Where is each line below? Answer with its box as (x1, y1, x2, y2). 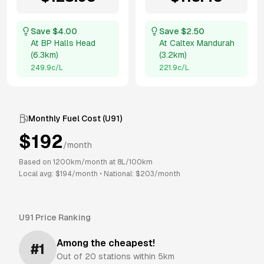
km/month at (71, 158, 117, 166)
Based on (19, 158, 53, 166)
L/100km (121, 158, 153, 166)
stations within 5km (96, 252, 174, 261)
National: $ (104, 170, 140, 178)
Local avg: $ (19, 170, 60, 178)
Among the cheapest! (57, 237, 155, 249)
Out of (57, 252, 85, 261)
